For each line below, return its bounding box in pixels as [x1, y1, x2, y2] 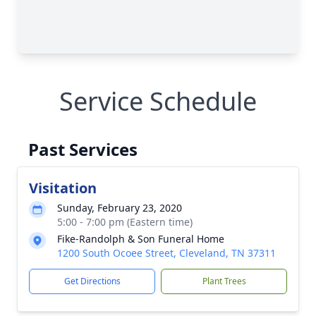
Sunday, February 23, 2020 [57, 201, 182, 214]
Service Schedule [59, 84, 257, 119]
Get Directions [63, 275, 121, 287]
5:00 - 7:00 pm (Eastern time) [57, 215, 193, 229]
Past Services [28, 138, 138, 161]
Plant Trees [202, 275, 246, 287]
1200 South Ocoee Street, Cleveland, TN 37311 [57, 246, 276, 260]
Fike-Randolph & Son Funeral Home [57, 232, 224, 245]
